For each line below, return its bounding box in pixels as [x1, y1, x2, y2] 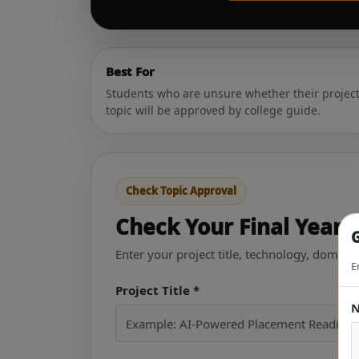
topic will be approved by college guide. [106, 103, 321, 119]
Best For [106, 63, 155, 80]
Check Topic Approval [126, 183, 237, 198]
